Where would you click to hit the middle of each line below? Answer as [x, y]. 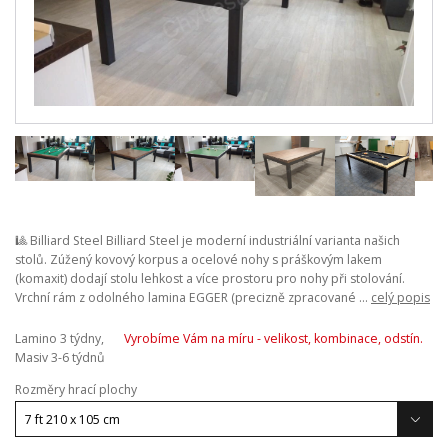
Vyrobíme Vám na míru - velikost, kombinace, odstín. [273, 338]
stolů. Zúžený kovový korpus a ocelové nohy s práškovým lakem [198, 259]
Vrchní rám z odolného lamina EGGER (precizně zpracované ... [193, 297]
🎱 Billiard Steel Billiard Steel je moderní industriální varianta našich [207, 240]
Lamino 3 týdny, [59, 338]
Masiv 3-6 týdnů [60, 357]
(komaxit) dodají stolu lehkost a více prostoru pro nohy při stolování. [210, 278]
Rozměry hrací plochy [76, 389]
